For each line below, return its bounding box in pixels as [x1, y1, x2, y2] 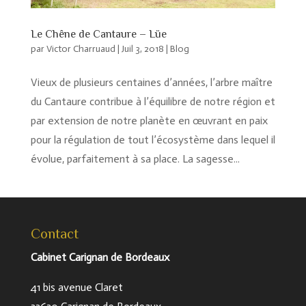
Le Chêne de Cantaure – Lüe [30, 28, 167, 41]
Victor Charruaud [46, 43, 115, 55]
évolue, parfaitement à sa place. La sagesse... [30, 152, 240, 166]
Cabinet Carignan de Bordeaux [30, 251, 169, 264]
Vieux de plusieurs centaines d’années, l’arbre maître [30, 76, 273, 89]
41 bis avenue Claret [30, 281, 123, 294]
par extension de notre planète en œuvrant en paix [30, 114, 268, 128]
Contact [30, 225, 79, 242]
